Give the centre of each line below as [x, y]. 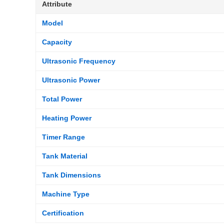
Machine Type [66, 194]
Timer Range [63, 137]
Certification [63, 213]
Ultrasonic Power [71, 80]
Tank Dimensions [71, 175]
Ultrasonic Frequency [79, 61]
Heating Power [67, 118]
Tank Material [65, 156]
